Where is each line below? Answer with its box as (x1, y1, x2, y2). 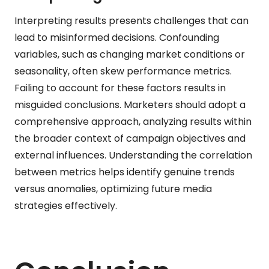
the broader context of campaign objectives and (14, 131, 246, 145)
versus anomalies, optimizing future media (14, 181, 212, 196)
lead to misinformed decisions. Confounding (14, 30, 219, 44)
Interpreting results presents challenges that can (14, 13, 249, 28)
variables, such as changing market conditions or (14, 47, 245, 61)
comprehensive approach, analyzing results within (14, 114, 252, 128)
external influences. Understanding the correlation (14, 148, 252, 162)
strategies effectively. (14, 198, 117, 213)
